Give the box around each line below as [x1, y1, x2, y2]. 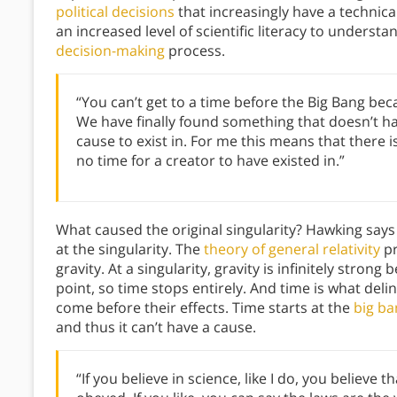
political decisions [56, 2, 175, 22]
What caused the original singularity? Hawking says [56, 220, 395, 240]
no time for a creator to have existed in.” [76, 151, 345, 171]
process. [165, 41, 225, 61]
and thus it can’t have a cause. [56, 317, 256, 338]
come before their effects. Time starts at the [56, 298, 354, 318]
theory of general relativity [204, 239, 380, 260]
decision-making [56, 41, 165, 61]
